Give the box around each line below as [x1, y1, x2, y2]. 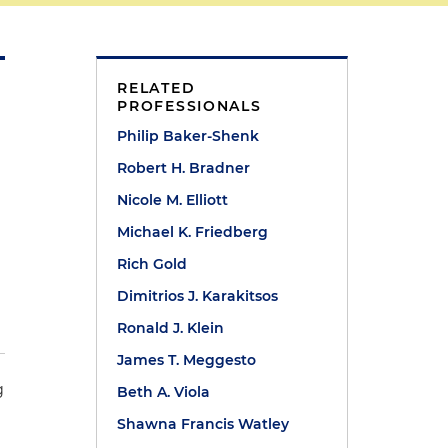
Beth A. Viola [117, 383, 211, 401]
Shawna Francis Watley [117, 415, 290, 433]
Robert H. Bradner [117, 159, 251, 177]
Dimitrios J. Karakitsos [117, 287, 279, 305]
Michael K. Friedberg [117, 223, 269, 241]
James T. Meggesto [117, 351, 257, 369]
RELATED [117, 79, 196, 97]
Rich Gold [117, 255, 188, 273]
